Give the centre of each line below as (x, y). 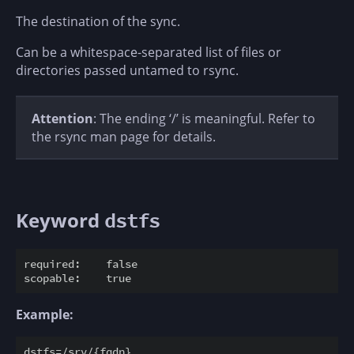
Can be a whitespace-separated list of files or (149, 53)
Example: (45, 315)
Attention (62, 118)
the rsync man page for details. (124, 136)
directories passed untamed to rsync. (127, 71)
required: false (81, 264)
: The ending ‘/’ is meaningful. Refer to (204, 118)
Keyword (60, 220)
